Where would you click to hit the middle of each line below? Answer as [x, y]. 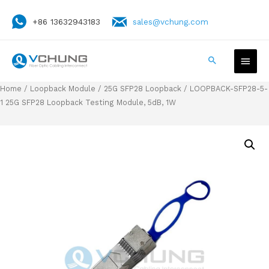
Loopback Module [63, 88]
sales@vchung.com [171, 21]
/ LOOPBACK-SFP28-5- [225, 88]
